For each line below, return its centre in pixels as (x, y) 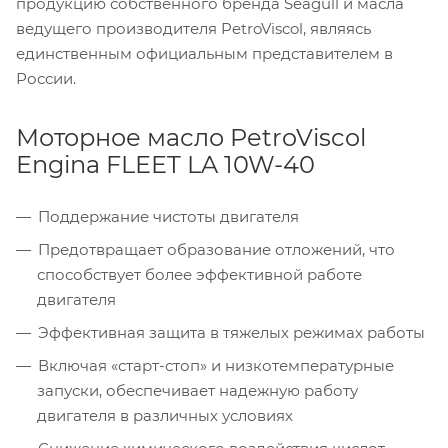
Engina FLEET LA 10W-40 (165, 164)
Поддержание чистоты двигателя (168, 216)
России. (46, 78)
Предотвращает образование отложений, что (216, 249)
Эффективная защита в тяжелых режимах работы (231, 332)
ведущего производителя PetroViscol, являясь (193, 28)
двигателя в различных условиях (165, 415)
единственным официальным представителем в (204, 53)
